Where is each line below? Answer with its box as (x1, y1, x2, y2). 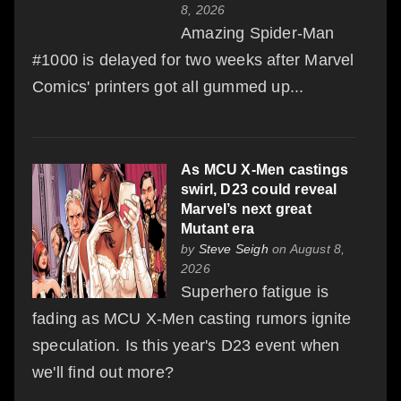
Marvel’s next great (181, 200, 311, 217)
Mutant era (181, 220, 254, 236)
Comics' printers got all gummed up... (32, 77, 304, 96)
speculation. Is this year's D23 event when (32, 336, 340, 354)
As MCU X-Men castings (181, 161, 349, 177)
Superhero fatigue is (181, 282, 328, 301)
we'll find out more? (32, 363, 174, 381)
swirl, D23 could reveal (181, 181, 337, 197)
